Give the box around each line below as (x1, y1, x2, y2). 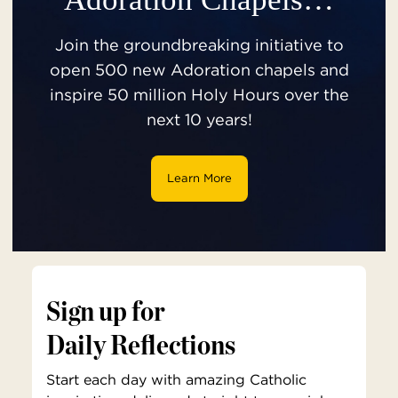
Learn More (166, 171, 232, 187)
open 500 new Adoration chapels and (49, 59, 349, 80)
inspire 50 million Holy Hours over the (49, 84, 349, 105)
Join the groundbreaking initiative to (54, 34, 344, 55)
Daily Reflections (46, 327, 235, 362)
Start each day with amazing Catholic (46, 370, 306, 389)
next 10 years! (146, 108, 252, 130)
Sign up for (46, 293, 164, 329)
